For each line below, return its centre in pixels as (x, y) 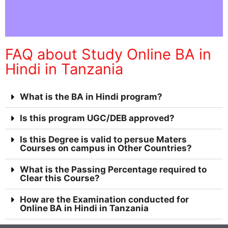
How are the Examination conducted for (104, 200)
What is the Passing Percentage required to (113, 170)
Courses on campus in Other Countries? (106, 148)
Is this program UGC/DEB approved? (97, 118)
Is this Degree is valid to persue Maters (103, 140)
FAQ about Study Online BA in (108, 54)
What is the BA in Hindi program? (91, 97)
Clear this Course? (60, 178)
